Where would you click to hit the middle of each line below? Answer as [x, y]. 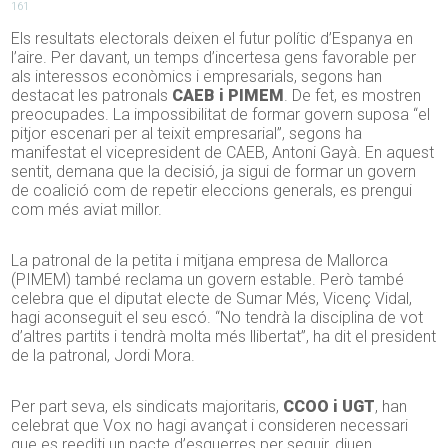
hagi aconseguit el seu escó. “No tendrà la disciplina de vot [217, 318]
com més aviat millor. [87, 210]
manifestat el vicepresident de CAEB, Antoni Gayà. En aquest [223, 153]
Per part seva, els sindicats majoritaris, [147, 407]
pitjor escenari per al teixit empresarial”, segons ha [187, 134]
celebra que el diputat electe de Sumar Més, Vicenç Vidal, [212, 299]
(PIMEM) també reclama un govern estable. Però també [208, 280]
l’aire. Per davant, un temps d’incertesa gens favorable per [214, 58]
